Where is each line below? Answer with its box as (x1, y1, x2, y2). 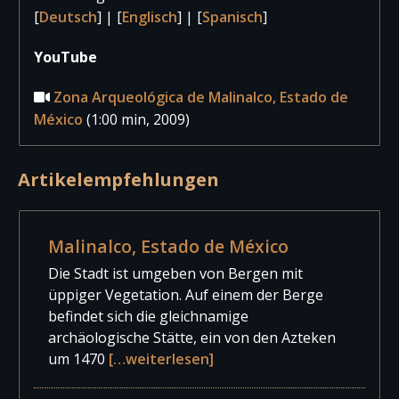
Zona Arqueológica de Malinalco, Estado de (53, 86, 348, 107)
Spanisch (202, 6, 263, 27)
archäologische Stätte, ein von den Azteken (48, 327, 336, 347)
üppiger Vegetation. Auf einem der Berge (48, 284, 323, 305)
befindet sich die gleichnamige (48, 305, 248, 326)
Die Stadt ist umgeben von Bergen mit (48, 263, 303, 283)
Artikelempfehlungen (18, 167, 219, 191)
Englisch (122, 6, 177, 27)
